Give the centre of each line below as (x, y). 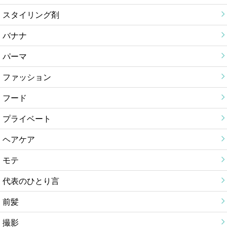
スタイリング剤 (31, 14)
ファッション (27, 77)
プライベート (27, 118)
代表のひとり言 (31, 180)
